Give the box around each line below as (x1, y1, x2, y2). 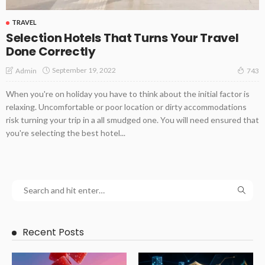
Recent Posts (22, 225, 84, 239)
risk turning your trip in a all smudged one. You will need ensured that (6, 114, 259, 125)
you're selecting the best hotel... (6, 127, 125, 138)
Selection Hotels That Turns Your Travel (6, 30, 239, 46)
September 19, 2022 (52, 66, 116, 75)
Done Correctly (6, 43, 96, 60)
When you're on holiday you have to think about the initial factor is (6, 88, 250, 99)
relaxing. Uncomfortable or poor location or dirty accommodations (6, 101, 247, 112)
